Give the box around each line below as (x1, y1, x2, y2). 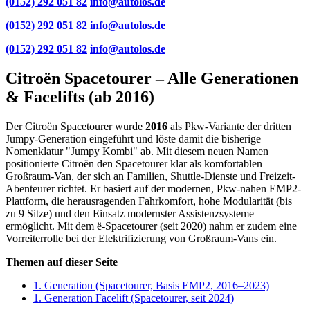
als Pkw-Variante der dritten (167, 120, 291, 132)
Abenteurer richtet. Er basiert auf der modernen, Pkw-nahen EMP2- (6, 182, 301, 194)
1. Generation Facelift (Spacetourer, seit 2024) (33, 291, 234, 304)
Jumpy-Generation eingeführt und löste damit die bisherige (6, 132, 261, 145)
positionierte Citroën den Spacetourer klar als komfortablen (6, 157, 262, 170)
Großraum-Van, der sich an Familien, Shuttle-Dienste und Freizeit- (6, 170, 295, 182)
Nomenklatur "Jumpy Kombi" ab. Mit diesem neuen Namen (6, 145, 268, 157)
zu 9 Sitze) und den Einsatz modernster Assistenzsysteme (6, 207, 254, 219)
